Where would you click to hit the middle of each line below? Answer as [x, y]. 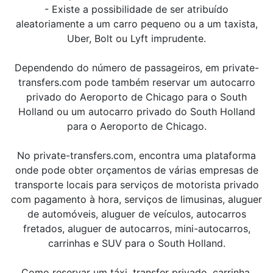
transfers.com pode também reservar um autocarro [136, 82]
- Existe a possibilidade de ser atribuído [136, 9]
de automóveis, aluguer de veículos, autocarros [136, 214]
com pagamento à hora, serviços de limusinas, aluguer [136, 199]
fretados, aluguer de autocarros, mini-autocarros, [136, 229]
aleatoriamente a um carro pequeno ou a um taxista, [136, 24]
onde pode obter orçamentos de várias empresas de [136, 170]
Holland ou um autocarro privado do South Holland [136, 112]
